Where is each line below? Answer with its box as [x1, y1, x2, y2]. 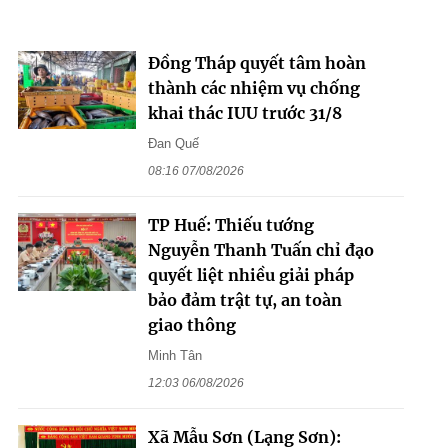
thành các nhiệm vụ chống [147, 77, 360, 98]
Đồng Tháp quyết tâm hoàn [147, 52, 366, 73]
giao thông [147, 314, 236, 335]
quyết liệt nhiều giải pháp [147, 264, 354, 285]
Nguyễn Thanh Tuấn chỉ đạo [147, 239, 374, 260]
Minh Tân [147, 347, 202, 363]
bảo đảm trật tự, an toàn [147, 289, 342, 310]
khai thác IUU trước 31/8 [147, 102, 342, 123]
